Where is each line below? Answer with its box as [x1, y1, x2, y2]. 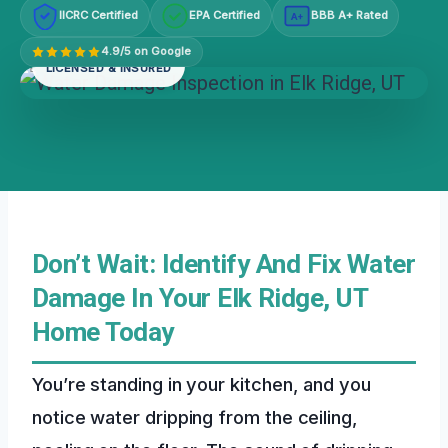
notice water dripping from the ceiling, [32, 405, 358, 428]
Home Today [32, 316, 174, 347]
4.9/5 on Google [101, 44, 192, 59]
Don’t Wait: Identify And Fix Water [32, 248, 416, 279]
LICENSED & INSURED [45, 61, 172, 76]
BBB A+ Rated [310, 8, 388, 23]
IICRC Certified [59, 8, 139, 23]
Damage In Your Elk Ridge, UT [32, 282, 369, 313]
